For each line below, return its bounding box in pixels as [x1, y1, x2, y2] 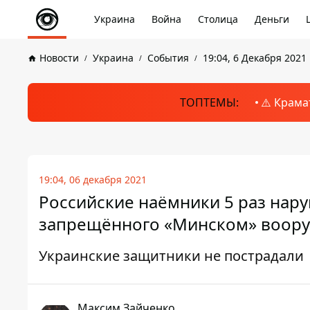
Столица [198, 12, 238, 26]
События [147, 51, 189, 64]
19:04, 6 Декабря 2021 [203, 51, 307, 64]
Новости [39, 51, 79, 64]
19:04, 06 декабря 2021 [39, 173, 147, 186]
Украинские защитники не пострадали [39, 246, 304, 265]
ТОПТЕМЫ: [179, 95, 239, 110]
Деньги [255, 12, 289, 26]
